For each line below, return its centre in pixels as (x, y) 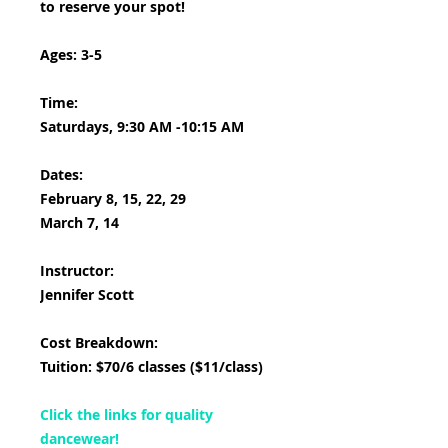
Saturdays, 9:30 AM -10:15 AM (142, 126)
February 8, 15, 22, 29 (113, 198)
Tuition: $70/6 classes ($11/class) (151, 366)
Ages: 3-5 (71, 54)
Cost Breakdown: (101, 342)
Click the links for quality (126, 414)
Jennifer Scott (87, 294)
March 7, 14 (79, 222)
